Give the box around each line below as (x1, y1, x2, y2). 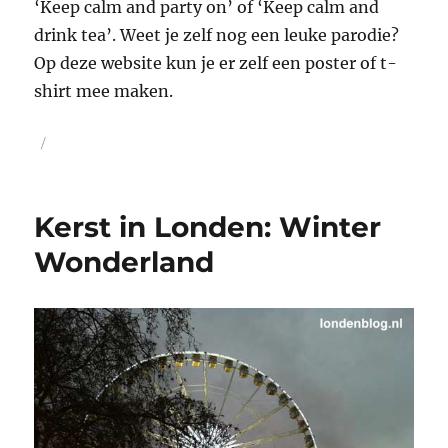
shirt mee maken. (34, 81, 174, 102)
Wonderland (34, 245, 215, 280)
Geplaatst (33, 134, 97, 151)
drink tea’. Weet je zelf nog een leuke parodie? (34, 25, 400, 46)
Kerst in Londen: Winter (34, 210, 382, 245)
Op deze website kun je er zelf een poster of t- (34, 53, 398, 74)
